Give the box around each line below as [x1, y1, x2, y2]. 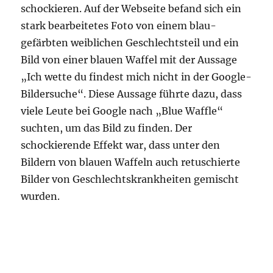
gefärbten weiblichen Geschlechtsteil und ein [21, 37, 239, 49]
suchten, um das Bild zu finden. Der [21, 122, 193, 134]
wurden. [21, 190, 60, 202]
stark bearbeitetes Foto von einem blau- [21, 19, 217, 32]
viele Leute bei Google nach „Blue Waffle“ [21, 105, 224, 117]
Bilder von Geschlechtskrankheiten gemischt [21, 173, 239, 185]
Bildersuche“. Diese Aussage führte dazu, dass [21, 88, 243, 100]
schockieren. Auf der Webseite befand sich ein [21, 2, 242, 15]
